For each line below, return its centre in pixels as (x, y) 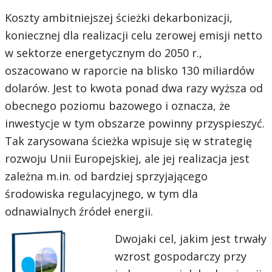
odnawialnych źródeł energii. (79, 212)
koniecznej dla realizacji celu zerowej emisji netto (134, 36)
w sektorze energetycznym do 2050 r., (104, 53)
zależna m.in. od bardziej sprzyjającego (106, 176)
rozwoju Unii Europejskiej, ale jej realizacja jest (127, 159)
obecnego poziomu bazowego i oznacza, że (117, 106)
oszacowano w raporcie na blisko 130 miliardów (130, 71)
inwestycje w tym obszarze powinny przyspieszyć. (135, 124)
